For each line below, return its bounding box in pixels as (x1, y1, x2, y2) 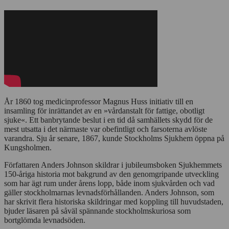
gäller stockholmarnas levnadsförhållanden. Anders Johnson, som (4, 188, 214, 197)
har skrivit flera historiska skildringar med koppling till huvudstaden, (4, 197, 223, 207)
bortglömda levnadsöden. (4, 216, 85, 225)
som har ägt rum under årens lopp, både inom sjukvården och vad (4, 179, 215, 188)
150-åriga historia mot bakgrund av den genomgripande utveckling (4, 170, 219, 179)
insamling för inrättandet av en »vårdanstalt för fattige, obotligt (4, 106, 204, 116)
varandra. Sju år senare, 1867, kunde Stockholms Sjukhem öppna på (4, 134, 224, 143)
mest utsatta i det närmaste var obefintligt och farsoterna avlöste (4, 125, 207, 134)
